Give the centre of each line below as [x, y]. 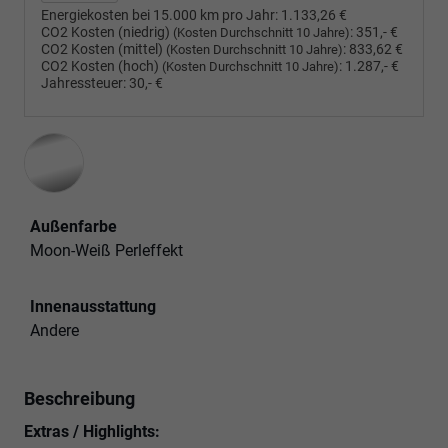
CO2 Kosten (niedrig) [107, 32]
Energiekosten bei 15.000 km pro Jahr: [159, 15]
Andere [54, 330]
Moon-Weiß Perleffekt [106, 250]
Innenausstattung [93, 306]
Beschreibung [79, 398]
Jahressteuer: [83, 83]
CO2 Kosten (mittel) [103, 49]
